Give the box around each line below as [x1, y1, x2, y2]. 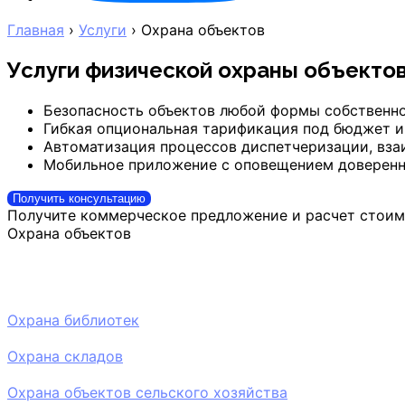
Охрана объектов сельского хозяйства [7, 382, 287, 401]
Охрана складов [7, 346, 123, 365]
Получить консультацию [13, 191, 146, 205]
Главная [7, 21, 64, 39]
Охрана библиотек [7, 310, 139, 329]
